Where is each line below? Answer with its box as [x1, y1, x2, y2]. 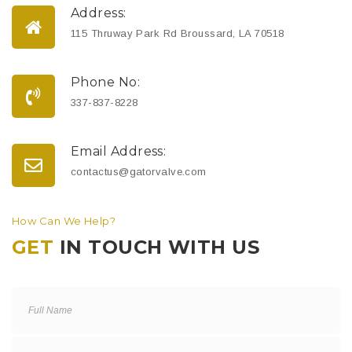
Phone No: [71, 75, 141, 90]
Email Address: [71, 144, 167, 159]
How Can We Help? [12, 214, 116, 227]
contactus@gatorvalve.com [71, 166, 207, 178]
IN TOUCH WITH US [53, 236, 260, 258]
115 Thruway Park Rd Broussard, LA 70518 [71, 27, 284, 39]
